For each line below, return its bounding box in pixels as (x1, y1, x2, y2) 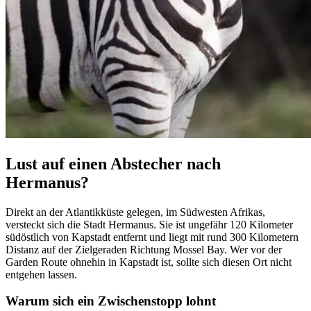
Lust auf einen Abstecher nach (6, 154, 221, 173)
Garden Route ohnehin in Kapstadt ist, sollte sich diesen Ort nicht (6, 255, 292, 268)
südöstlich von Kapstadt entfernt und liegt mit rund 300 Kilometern (6, 230, 299, 243)
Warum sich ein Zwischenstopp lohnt (6, 294, 216, 309)
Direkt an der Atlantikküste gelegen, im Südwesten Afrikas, (6, 205, 265, 218)
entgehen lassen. (6, 268, 77, 280)
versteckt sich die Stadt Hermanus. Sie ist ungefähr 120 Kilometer (6, 218, 293, 230)
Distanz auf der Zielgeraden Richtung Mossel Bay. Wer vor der (6, 243, 282, 255)
